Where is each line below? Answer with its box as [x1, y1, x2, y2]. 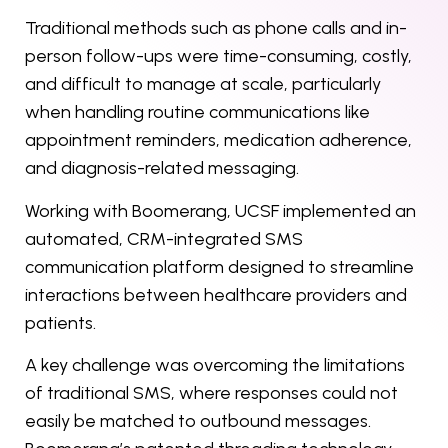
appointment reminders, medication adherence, [25, 129, 412, 152]
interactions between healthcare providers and [25, 283, 407, 306]
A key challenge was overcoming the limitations [25, 354, 405, 377]
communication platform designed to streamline [25, 255, 414, 278]
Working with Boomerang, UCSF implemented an [25, 199, 416, 222]
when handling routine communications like [25, 101, 370, 124]
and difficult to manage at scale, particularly [25, 73, 381, 96]
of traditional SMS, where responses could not [25, 382, 398, 405]
